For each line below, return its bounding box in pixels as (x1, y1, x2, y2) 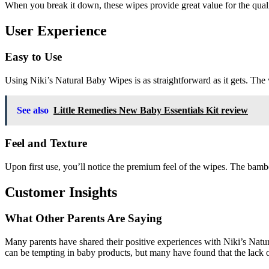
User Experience (5, 22, 107, 38)
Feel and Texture (5, 136, 87, 150)
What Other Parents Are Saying (5, 212, 162, 225)
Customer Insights (5, 184, 117, 200)
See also (17, 105, 49, 116)
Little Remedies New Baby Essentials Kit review (53, 105, 248, 116)
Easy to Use (5, 50, 62, 64)
